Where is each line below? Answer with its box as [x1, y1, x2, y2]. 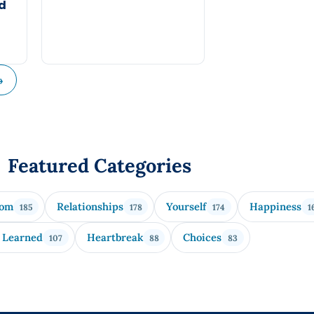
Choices [183, 231, 222, 245]
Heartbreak [86, 231, 143, 245]
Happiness [249, 200, 301, 214]
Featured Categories [8, 153, 191, 178]
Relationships [56, 200, 123, 214]
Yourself [166, 200, 207, 214]
